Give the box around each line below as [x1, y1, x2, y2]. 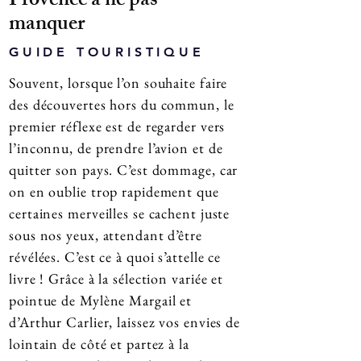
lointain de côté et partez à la [9, 334, 189, 353]
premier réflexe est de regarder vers [9, 117, 226, 135]
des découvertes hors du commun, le [9, 95, 234, 114]
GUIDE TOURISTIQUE [9, 44, 205, 60]
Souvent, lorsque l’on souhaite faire [9, 73, 228, 92]
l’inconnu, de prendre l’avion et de [9, 139, 223, 157]
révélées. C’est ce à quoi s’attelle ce [9, 247, 222, 266]
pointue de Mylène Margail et [9, 291, 193, 309]
